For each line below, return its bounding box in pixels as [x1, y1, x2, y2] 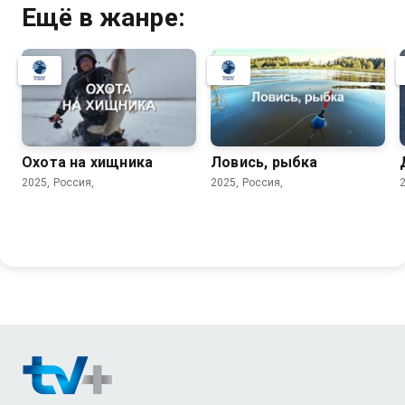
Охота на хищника [22, 154, 154, 172]
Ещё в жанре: [22, 2, 185, 33]
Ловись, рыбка [211, 154, 318, 172]
